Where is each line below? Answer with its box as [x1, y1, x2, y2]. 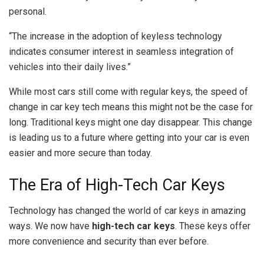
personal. [9, 6, 47, 18]
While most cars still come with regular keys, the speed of [9, 86, 248, 98]
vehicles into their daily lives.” [9, 61, 131, 73]
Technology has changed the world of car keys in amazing [9, 205, 246, 217]
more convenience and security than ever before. [9, 236, 209, 247]
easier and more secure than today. [9, 147, 152, 159]
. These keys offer [175, 220, 250, 232]
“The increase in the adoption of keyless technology [9, 31, 222, 42]
